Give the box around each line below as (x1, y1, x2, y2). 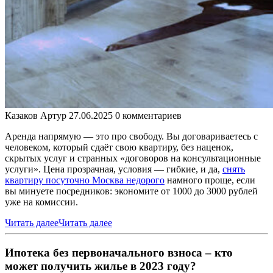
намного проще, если (165, 174, 255, 185)
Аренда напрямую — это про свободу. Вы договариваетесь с (5, 130, 258, 141)
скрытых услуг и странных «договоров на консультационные (5, 152, 261, 163)
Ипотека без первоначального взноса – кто (5, 246, 233, 259)
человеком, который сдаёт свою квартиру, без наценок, (5, 141, 233, 152)
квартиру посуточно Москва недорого (5, 174, 165, 185)
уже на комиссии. (5, 196, 78, 207)
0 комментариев (115, 110, 182, 121)
